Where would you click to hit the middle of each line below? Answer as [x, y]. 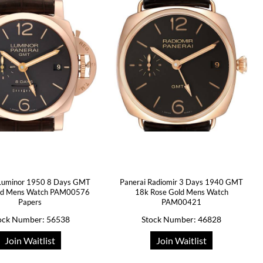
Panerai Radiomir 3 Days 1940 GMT [182, 182]
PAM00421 [182, 202]
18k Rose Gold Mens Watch [181, 192]
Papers [30, 202]
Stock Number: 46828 [182, 219]
